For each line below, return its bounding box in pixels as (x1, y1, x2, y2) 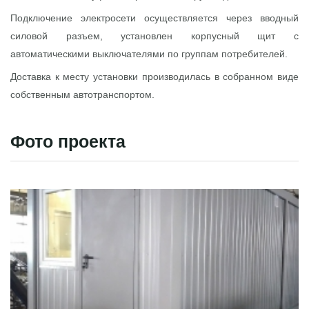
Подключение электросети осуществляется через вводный (10, 12, 299, 23)
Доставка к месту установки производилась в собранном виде (10, 70, 299, 82)
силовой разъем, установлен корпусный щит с (10, 30, 299, 41)
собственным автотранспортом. (10, 88, 154, 100)
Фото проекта (10, 131, 126, 151)
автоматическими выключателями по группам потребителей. (10, 48, 288, 59)
